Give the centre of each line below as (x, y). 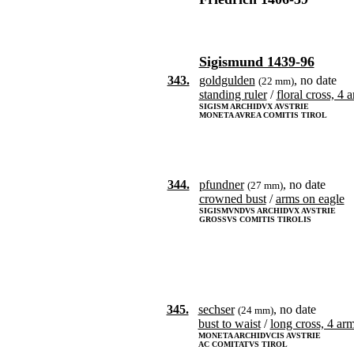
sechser (216, 309)
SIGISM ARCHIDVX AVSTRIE (254, 106)
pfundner (221, 185)
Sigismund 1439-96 (256, 62)
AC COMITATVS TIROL (243, 344)
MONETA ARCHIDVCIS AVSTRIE (259, 335)
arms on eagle (310, 199)
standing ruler (233, 94)
